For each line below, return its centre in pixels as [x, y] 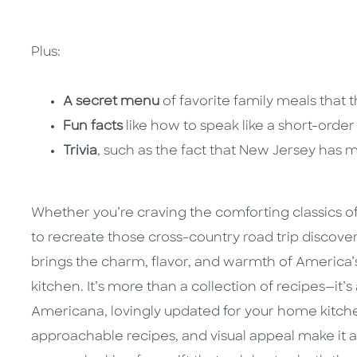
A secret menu [111, 102]
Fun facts [93, 127]
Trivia [80, 152]
